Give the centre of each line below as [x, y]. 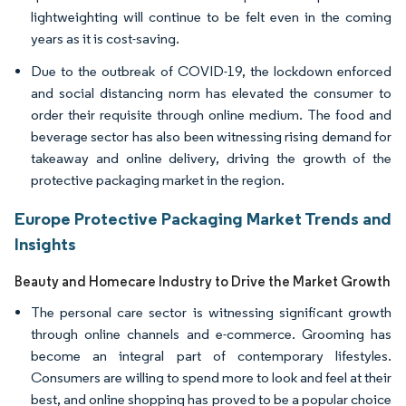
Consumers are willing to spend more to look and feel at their [211, 377]
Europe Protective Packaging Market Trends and [203, 218]
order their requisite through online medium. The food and [211, 115]
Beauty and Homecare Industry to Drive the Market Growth [203, 281]
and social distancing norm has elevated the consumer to [211, 93]
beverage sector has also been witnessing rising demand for [211, 136]
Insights [45, 244]
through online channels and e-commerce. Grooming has [211, 334]
